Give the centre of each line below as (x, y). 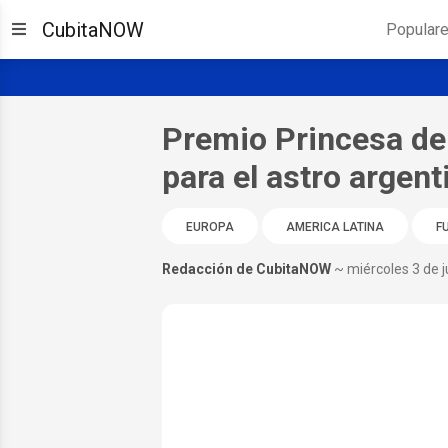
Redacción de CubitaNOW (246, 268)
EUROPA (209, 226)
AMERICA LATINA (334, 226)
